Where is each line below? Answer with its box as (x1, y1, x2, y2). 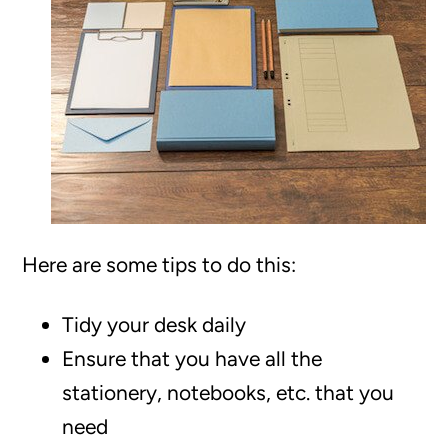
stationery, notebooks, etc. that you (62, 380, 395, 405)
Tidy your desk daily (62, 312, 247, 337)
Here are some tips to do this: (22, 252, 297, 277)
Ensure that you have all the (62, 346, 323, 371)
